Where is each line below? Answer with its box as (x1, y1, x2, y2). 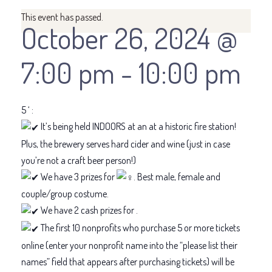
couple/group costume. (21, 188, 109, 200)
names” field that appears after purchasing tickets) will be (21, 255, 234, 268)
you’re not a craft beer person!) (21, 154, 136, 166)
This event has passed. (21, 10, 103, 23)
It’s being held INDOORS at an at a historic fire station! (39, 120, 236, 132)
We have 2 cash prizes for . (39, 204, 140, 217)
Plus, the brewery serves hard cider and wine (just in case (21, 137, 230, 150)
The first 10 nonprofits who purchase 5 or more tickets (39, 222, 240, 234)
